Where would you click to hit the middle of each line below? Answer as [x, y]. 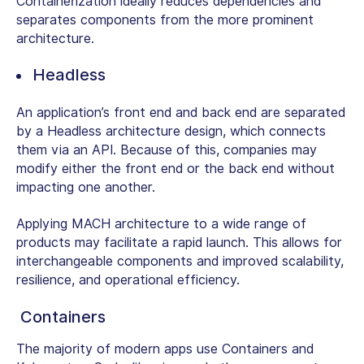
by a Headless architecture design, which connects [171, 132]
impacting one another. [88, 188]
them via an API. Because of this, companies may [167, 150]
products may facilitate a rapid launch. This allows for [179, 243]
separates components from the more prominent [165, 20]
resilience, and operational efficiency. [128, 280]
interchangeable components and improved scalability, [180, 262]
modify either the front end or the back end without [175, 169]
